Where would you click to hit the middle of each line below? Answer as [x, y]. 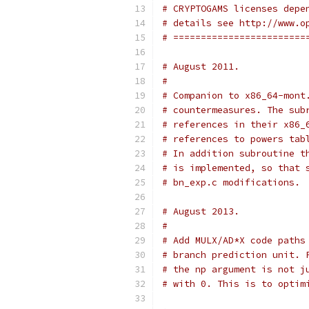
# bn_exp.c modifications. [231, 182]
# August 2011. [201, 67]
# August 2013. [201, 211]
